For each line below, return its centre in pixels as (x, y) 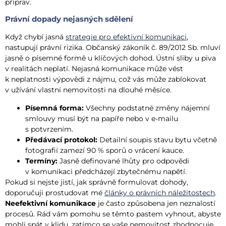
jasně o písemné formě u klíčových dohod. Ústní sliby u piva (110, 58)
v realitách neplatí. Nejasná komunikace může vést (94, 69)
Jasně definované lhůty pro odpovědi (123, 161)
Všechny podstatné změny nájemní (147, 108)
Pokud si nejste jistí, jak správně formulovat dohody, (97, 182)
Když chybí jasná (35, 37)
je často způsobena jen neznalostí (156, 203)
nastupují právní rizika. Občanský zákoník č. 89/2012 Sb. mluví (113, 48)
